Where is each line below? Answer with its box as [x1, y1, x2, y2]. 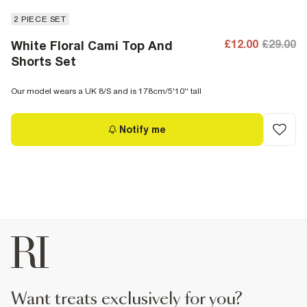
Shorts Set [11, 54, 76, 69]
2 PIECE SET [14, 14, 66, 24]
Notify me [119, 124, 166, 135]
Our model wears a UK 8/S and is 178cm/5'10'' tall [11, 86, 201, 96]
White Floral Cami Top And [11, 38, 173, 53]
